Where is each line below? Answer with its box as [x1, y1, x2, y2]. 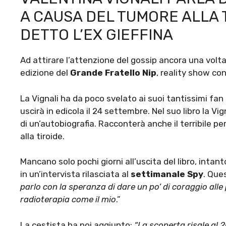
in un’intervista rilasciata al [20, 169, 131, 180]
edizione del [20, 68, 70, 78]
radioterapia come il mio [20, 194, 116, 205]
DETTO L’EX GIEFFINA [20, 26, 173, 44]
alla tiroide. [20, 131, 65, 141]
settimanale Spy [131, 169, 203, 180]
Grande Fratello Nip [70, 68, 156, 78]
